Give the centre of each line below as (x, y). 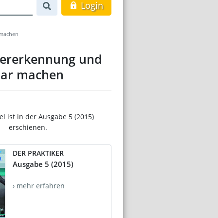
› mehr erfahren (39, 185)
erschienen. (28, 127)
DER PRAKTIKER (38, 153)
